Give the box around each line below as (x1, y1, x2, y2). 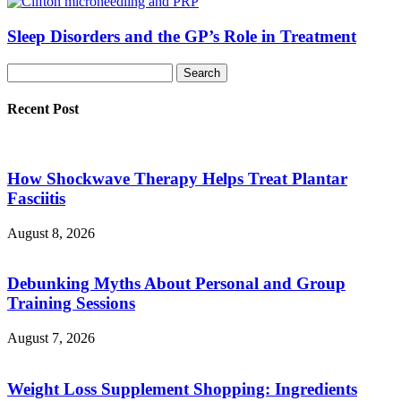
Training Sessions (7, 294, 135, 313)
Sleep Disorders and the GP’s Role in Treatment (7, 26, 356, 46)
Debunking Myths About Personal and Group (7, 274, 346, 294)
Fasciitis (7, 188, 65, 208)
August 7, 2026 (7, 329, 95, 346)
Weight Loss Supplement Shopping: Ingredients (7, 379, 357, 398)
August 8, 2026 (7, 225, 95, 241)
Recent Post (7, 100, 79, 116)
